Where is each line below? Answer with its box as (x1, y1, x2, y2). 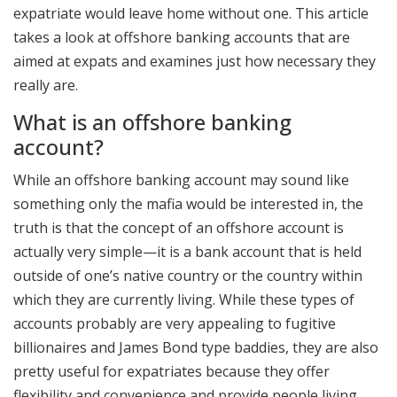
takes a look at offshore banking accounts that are (13, 27, 350, 47)
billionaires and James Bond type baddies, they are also (13, 337, 378, 357)
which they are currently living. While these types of (13, 289, 354, 309)
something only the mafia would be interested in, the (13, 193, 363, 214)
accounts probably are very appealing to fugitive (13, 313, 336, 333)
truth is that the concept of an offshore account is (13, 217, 344, 237)
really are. (13, 75, 78, 95)
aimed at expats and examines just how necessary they (13, 51, 376, 71)
